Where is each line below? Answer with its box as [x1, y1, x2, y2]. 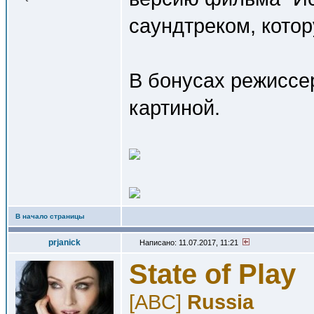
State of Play [129, 259, 296, 289]
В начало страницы [15, 212, 85, 220]
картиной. [129, 96, 220, 119]
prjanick [48, 238, 81, 247]
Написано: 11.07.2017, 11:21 [137, 238, 243, 247]
